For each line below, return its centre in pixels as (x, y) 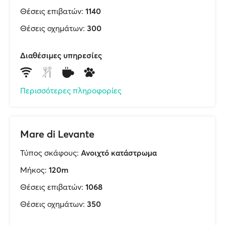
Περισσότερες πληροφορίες (71, 90)
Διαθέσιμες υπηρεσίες (61, 55)
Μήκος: (33, 170)
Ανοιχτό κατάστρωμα (119, 153)
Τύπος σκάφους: (49, 153)
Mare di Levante (57, 134)
